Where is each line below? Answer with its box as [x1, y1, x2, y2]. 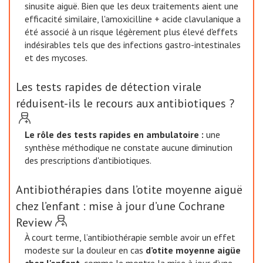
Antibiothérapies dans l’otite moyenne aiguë [16, 182, 242, 197]
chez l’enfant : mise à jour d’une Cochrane [16, 198, 225, 214]
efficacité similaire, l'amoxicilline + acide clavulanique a [25, 13, 241, 25]
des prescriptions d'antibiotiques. [25, 154, 151, 166]
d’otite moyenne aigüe [146, 244, 241, 256]
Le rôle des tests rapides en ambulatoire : [25, 129, 206, 140]
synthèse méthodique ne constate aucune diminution [25, 141, 232, 153]
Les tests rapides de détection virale [16, 79, 201, 95]
